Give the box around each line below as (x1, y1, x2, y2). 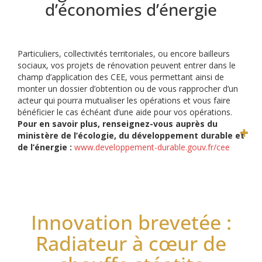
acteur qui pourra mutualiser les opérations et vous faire (18, 94, 230, 106)
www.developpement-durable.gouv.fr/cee (74, 141, 230, 153)
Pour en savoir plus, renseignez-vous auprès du (18, 118, 218, 129)
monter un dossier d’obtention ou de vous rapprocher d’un (18, 82, 238, 94)
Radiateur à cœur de (36, 229, 226, 257)
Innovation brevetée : (30, 208, 232, 236)
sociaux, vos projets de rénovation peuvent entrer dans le (18, 59, 236, 71)
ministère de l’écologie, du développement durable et (18, 129, 244, 141)
